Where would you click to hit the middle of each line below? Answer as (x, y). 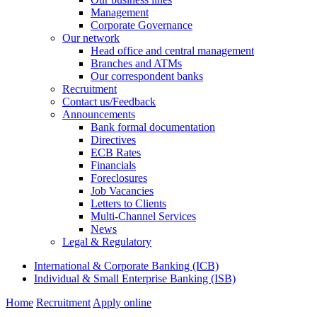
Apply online (122, 302)
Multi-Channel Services (143, 216)
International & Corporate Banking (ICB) (126, 266)
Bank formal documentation (153, 127)
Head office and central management (172, 51)
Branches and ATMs (136, 63)
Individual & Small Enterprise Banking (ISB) (135, 278)
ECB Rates (116, 152)
